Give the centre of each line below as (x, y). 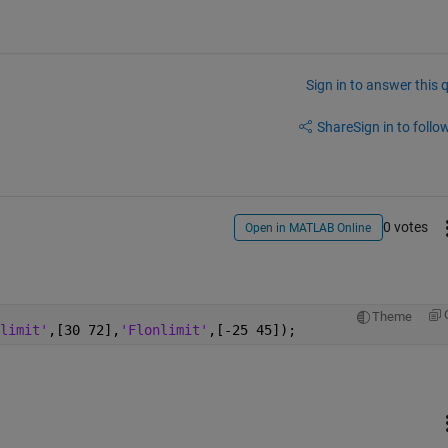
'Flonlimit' (163, 329)
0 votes (405, 227)
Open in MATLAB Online (308, 228)
